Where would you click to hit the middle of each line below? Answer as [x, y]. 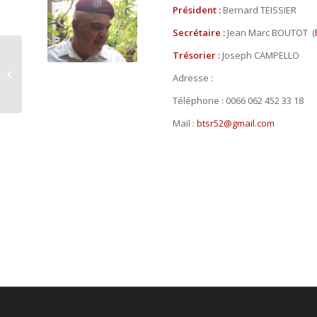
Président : [197, 10]
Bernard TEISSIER [259, 10]
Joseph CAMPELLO [260, 55]
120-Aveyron [52, 73]
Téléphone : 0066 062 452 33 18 [238, 100]
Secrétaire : [200, 32]
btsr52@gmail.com [235, 123]
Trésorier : [197, 55]
